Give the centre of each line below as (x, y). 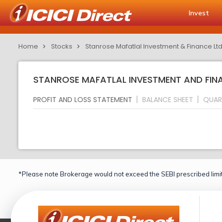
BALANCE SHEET (168, 99)
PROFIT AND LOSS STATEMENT (83, 99)
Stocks (62, 46)
